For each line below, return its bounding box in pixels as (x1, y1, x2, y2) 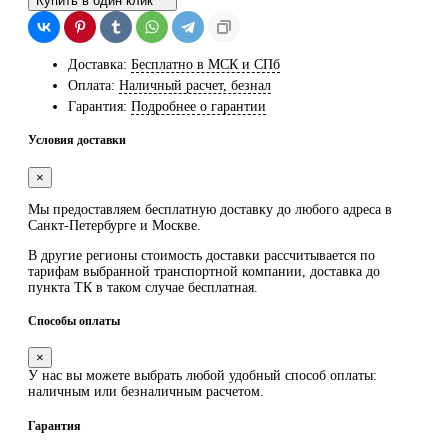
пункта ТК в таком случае (28, 279, 188, 295)
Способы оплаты (28, 314, 120, 328)
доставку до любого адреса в (216, 201, 392, 217)
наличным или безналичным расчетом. (28, 384, 264, 400)
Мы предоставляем (28, 201, 145, 217)
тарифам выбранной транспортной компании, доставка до (28, 263, 380, 279)
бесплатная (188, 279, 254, 295)
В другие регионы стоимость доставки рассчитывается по (28, 247, 375, 263)
